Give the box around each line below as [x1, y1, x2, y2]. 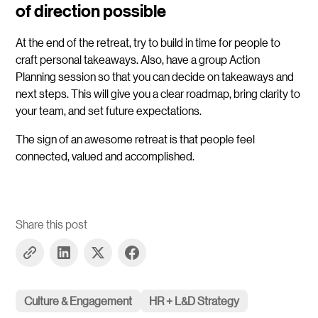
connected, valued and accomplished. [16, 148, 195, 164]
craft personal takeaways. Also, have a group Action [16, 52, 261, 67]
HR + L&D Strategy [149, 293, 240, 309]
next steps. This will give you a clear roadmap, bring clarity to [16, 86, 301, 102]
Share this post [16, 216, 88, 232]
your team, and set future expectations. [16, 103, 202, 119]
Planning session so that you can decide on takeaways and [16, 69, 295, 84]
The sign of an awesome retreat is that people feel [16, 131, 256, 147]
